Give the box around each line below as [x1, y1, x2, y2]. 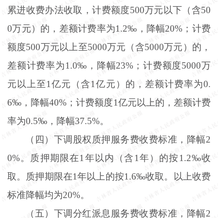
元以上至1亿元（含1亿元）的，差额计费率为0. [7, 78, 211, 89]
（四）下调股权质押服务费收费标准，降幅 [25, 134, 206, 145]
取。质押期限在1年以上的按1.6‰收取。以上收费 [7, 171, 211, 182]
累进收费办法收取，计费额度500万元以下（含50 [7, 4, 211, 15]
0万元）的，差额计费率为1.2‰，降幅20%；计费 [7, 23, 211, 34]
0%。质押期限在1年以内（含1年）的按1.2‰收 [7, 152, 211, 163]
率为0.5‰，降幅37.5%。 [7, 115, 109, 126]
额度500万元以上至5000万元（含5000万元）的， [7, 41, 211, 52]
